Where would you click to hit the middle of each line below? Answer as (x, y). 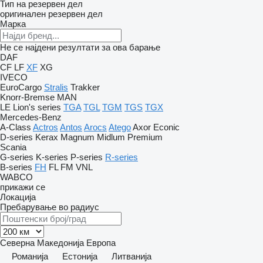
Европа (101, 243)
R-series (122, 157)
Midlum (111, 137)
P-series (87, 157)
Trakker (85, 87)
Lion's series (37, 107)
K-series (52, 157)
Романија (30, 256)
